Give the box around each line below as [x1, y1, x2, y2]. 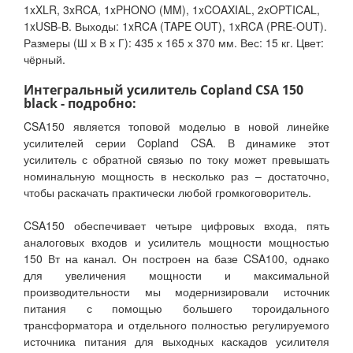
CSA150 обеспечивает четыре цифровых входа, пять [24, 217, 329, 234]
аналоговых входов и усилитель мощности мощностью [24, 234, 329, 251]
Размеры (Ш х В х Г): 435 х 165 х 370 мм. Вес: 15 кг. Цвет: [24, 35, 324, 51]
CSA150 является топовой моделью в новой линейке [24, 118, 329, 135]
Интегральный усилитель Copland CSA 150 [24, 81, 303, 99]
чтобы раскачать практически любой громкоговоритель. [24, 184, 311, 201]
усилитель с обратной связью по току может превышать [24, 151, 329, 168]
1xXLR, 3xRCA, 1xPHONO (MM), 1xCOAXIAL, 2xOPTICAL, [24, 2, 320, 18]
